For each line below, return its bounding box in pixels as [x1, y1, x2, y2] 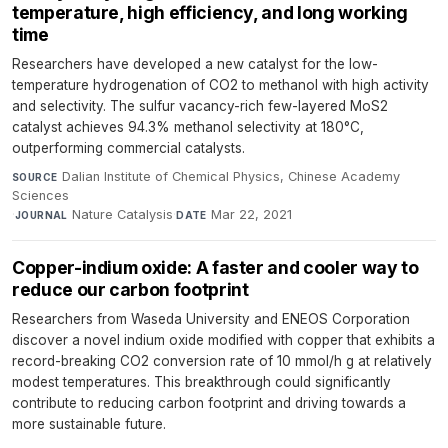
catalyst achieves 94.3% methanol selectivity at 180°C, [12, 119, 364, 136]
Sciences [12, 188, 69, 204]
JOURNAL [15, 209, 68, 222]
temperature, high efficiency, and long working [12, 2, 408, 24]
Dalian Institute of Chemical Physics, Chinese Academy [61, 169, 400, 185]
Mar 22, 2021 [211, 207, 293, 223]
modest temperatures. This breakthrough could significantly [12, 374, 391, 391]
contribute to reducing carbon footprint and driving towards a [12, 395, 406, 412]
